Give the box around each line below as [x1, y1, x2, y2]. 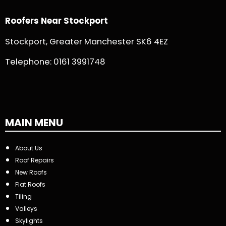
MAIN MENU [5, 115, 63, 130]
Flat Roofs [15, 180, 45, 189]
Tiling [15, 192, 32, 201]
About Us [15, 143, 42, 152]
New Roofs [15, 167, 47, 177]
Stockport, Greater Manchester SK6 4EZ [5, 35, 168, 47]
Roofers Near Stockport [5, 15, 108, 27]
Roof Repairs [15, 155, 54, 164]
